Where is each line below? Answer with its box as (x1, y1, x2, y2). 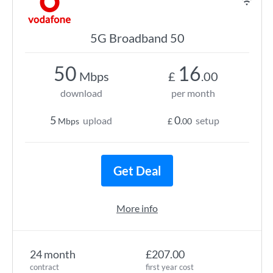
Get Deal (113, 163, 161, 178)
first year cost (146, 262, 194, 272)
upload (83, 115, 112, 126)
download (60, 87, 102, 99)
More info (116, 202, 158, 214)
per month (171, 87, 215, 99)
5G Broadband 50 (90, 30, 185, 45)
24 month (30, 247, 76, 261)
